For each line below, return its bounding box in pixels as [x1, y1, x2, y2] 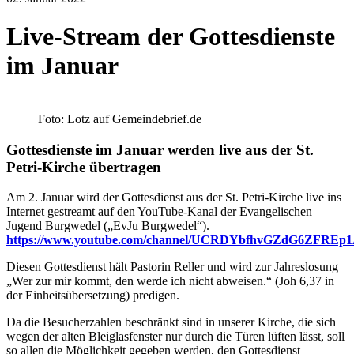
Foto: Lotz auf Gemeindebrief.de [38, 111, 201, 126]
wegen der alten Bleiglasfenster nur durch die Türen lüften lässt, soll [6, 330, 345, 344]
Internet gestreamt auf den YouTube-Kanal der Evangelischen [6, 205, 312, 219]
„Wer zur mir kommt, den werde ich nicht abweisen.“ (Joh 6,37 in [6, 274, 334, 288]
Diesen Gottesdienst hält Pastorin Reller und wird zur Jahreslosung [6, 260, 338, 274]
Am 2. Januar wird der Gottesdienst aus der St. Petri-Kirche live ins [6, 190, 341, 205]
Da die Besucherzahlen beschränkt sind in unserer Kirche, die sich [6, 315, 336, 330]
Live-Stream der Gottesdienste [6, 22, 335, 51]
